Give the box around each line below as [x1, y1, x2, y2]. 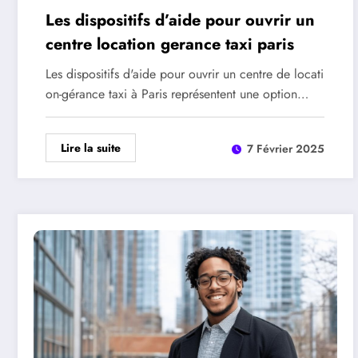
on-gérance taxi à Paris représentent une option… [46, 85, 308, 103]
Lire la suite [61, 140, 121, 156]
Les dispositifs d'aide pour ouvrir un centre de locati [46, 65, 324, 83]
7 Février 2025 [247, 140, 324, 157]
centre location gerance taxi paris [46, 33, 294, 56]
